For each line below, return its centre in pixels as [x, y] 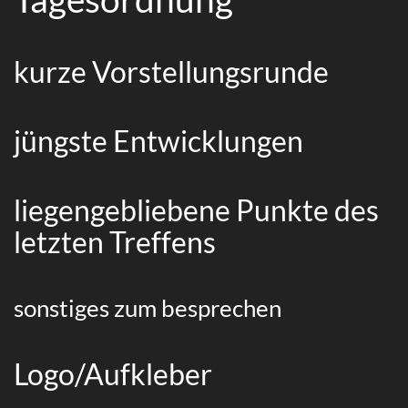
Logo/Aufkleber [113, 373]
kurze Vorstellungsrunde [171, 71]
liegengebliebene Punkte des [196, 209]
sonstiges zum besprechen [148, 307]
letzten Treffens [115, 241]
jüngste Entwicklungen [158, 140]
